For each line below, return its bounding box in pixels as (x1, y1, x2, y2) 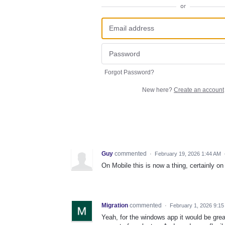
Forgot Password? (104, 69, 154, 76)
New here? (142, 86, 174, 94)
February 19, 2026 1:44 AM (155, 151, 221, 157)
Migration (101, 202, 128, 209)
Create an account (174, 86, 224, 94)
